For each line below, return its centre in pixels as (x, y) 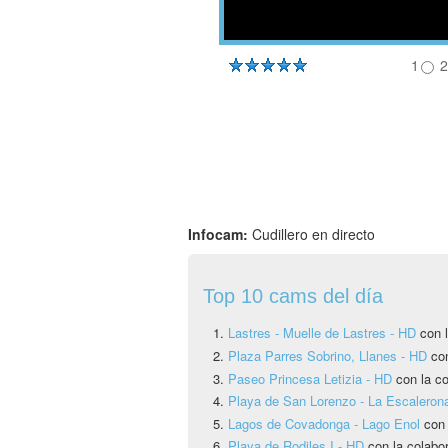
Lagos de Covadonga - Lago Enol (326, 423)
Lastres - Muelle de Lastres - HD (322, 333)
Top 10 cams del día (293, 296)
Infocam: (220, 234)
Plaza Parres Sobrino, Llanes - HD (329, 355)
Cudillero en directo (313, 234)
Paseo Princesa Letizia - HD (310, 378)
